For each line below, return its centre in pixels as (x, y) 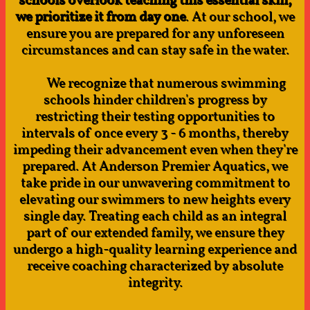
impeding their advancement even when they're (155, 150)
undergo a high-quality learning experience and (155, 250)
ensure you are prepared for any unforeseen (155, 34)
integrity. (155, 283)
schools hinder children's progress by (155, 100)
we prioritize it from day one (100, 17)
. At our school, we (240, 17)
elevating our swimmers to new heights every (155, 200)
